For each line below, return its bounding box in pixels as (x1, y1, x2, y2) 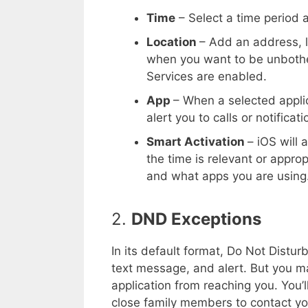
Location (146, 35, 199, 49)
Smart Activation (146, 135, 247, 149)
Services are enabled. (146, 69, 267, 84)
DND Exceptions (131, 208, 261, 229)
